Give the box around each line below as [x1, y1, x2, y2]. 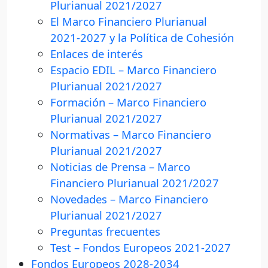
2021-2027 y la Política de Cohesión [50, 30, 234, 45]
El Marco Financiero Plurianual [50, 14, 207, 29]
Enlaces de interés [50, 46, 143, 62]
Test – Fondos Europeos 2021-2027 [50, 240, 231, 255]
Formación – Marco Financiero [50, 95, 206, 110]
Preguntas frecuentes [50, 224, 160, 239]
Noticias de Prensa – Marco [50, 159, 190, 175]
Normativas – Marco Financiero [50, 127, 211, 142]
